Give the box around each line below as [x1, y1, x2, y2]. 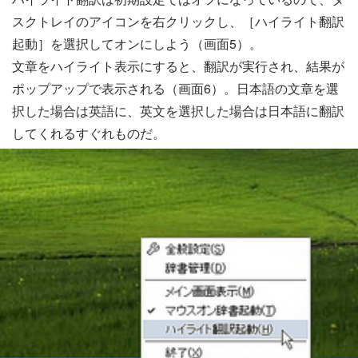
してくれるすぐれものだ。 [12, 124, 165, 143]
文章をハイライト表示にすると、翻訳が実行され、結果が [12, 57, 344, 76]
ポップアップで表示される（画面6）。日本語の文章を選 [12, 79, 339, 98]
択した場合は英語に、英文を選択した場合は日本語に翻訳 [12, 101, 344, 121]
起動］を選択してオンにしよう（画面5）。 [12, 34, 262, 54]
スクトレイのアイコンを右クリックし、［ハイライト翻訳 [12, 12, 344, 31]
